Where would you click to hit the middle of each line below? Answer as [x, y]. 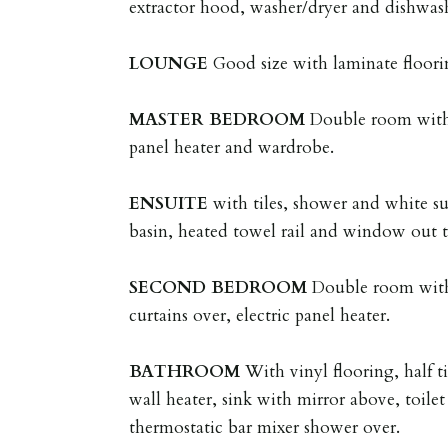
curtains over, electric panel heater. [260, 315]
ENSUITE [169, 203]
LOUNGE [169, 63]
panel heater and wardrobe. [232, 147]
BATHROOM [185, 371]
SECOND [168, 287]
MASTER [167, 119]
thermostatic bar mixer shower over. [265, 427]
